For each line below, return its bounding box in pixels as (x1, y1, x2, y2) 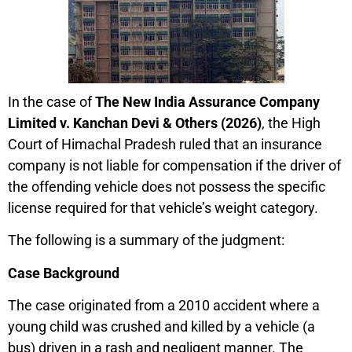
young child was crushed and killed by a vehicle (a (8, 318, 315, 335)
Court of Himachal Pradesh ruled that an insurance (8, 135, 322, 152)
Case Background (8, 264, 119, 281)
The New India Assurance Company (95, 93, 320, 110)
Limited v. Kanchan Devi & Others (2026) (8, 114, 262, 131)
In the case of (8, 93, 95, 110)
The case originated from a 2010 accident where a (8, 297, 320, 313)
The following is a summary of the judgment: (8, 232, 284, 249)
